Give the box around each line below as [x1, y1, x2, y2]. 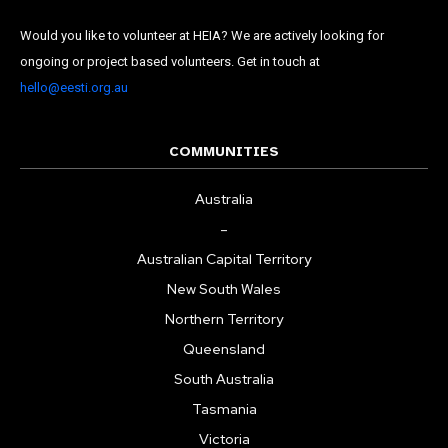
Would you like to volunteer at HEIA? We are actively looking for [20, 27, 384, 43]
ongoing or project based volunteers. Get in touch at [20, 53, 320, 69]
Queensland [183, 339, 265, 358]
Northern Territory [165, 309, 283, 328]
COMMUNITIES [169, 142, 279, 160]
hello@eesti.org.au [20, 79, 128, 95]
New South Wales [167, 279, 281, 298]
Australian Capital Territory [137, 249, 311, 268]
